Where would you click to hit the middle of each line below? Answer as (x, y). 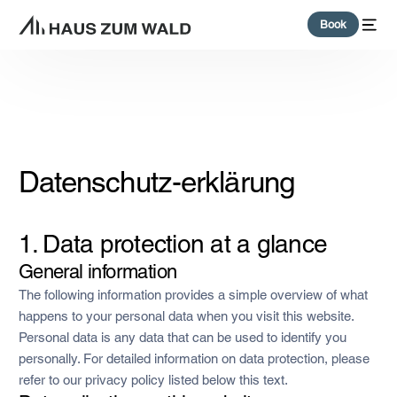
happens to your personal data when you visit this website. (186, 315)
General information (97, 271)
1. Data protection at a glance (173, 243)
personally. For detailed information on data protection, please (194, 358)
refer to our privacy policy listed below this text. (153, 379)
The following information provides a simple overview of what (193, 294)
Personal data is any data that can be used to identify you (182, 337)
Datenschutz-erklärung (156, 181)
